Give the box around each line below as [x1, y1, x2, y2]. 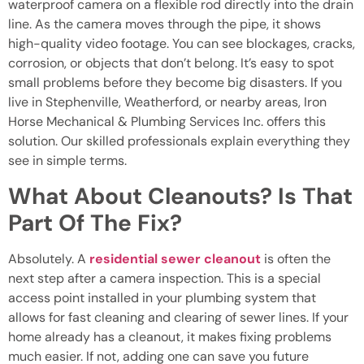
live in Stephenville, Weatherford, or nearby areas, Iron [8, 93, 327, 111]
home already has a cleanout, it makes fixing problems [8, 327, 331, 345]
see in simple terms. [8, 152, 127, 170]
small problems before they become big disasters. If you [8, 74, 342, 92]
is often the [261, 249, 331, 267]
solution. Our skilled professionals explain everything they [8, 132, 350, 150]
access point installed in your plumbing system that [8, 288, 316, 306]
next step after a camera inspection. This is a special [8, 269, 321, 287]
